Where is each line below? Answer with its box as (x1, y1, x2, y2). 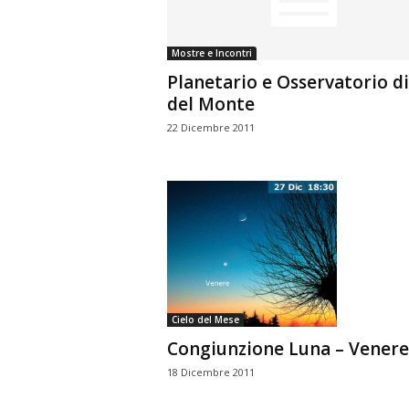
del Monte (166, 92, 255, 116)
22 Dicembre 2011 (166, 121, 255, 134)
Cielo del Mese (171, 313, 239, 326)
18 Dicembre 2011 (166, 365, 255, 379)
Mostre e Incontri (171, 47, 252, 59)
